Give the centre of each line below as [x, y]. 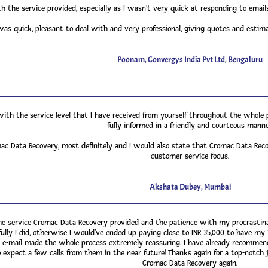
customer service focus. [190, 156]
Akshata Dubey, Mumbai [190, 187]
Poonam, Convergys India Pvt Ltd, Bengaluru [190, 60]
